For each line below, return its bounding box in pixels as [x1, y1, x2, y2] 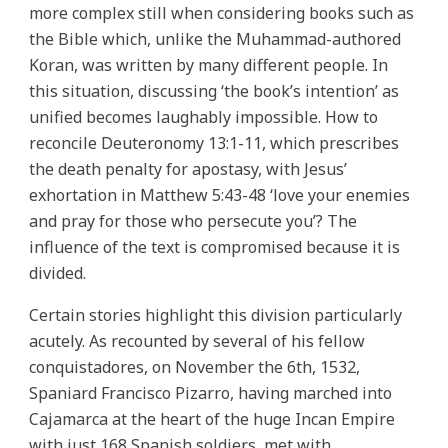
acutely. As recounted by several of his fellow [29, 330, 366, 353]
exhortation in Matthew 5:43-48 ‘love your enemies [29, 184, 411, 207]
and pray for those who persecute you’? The [29, 210, 358, 233]
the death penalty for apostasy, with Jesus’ [29, 158, 348, 181]
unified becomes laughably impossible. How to [29, 106, 379, 129]
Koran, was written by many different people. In [29, 54, 389, 77]
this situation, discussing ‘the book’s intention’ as [29, 80, 400, 103]
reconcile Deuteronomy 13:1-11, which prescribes [29, 132, 400, 155]
